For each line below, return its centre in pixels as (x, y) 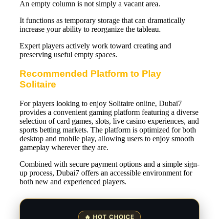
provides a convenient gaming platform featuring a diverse (109, 112)
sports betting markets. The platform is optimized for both (108, 130)
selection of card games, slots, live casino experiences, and (109, 121)
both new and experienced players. (73, 181)
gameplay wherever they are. (64, 147)
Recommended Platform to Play (90, 74)
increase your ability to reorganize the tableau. (90, 29)
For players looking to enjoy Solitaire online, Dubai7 (101, 103)
